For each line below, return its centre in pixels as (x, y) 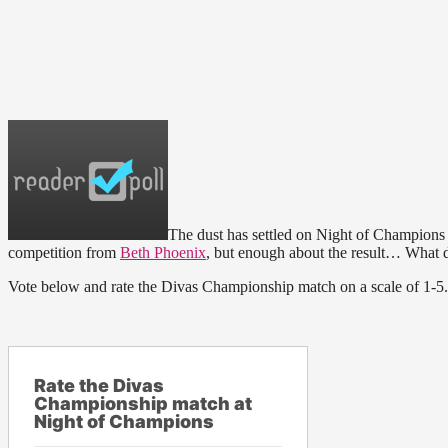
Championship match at (143, 404)
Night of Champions (124, 422)
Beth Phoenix (163, 253)
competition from (64, 253)
